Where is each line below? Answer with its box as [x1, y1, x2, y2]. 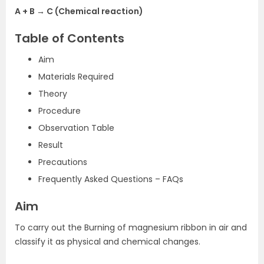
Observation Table [38, 122, 114, 134]
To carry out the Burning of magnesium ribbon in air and [15, 222, 247, 233]
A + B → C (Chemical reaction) [15, 5, 143, 17]
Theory [38, 88, 67, 100]
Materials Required [38, 71, 114, 82]
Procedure [38, 105, 81, 117]
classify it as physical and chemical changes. [15, 236, 200, 247]
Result [38, 139, 63, 151]
